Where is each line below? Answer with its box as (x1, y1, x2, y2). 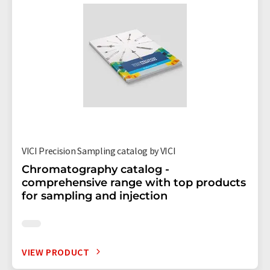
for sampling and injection (22, 189, 168, 202)
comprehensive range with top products (22, 175, 246, 189)
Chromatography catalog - (22, 162, 169, 176)
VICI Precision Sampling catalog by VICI (22, 144, 176, 157)
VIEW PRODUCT (22, 245, 90, 258)
